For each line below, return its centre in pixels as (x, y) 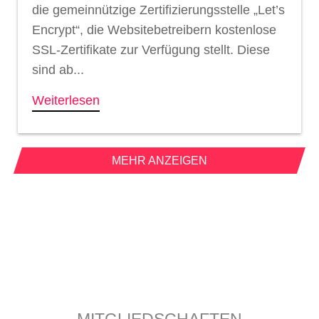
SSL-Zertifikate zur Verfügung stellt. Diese (151, 49)
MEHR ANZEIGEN (159, 160)
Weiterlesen (66, 100)
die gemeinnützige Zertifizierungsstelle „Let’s (158, 10)
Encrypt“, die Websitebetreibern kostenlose (154, 30)
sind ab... (58, 69)
